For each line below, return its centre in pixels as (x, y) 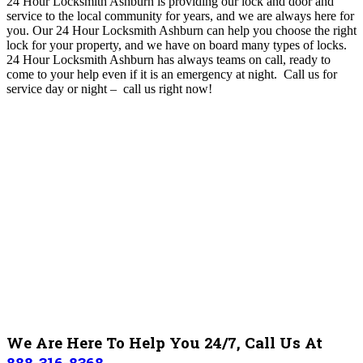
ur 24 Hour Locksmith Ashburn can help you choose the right (199, 30)
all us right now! (171, 88)
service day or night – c (68, 88)
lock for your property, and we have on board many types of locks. (177, 45)
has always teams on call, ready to (242, 59)
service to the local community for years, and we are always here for (180, 15)
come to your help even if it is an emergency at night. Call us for (172, 74)
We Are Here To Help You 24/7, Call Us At (164, 343)
